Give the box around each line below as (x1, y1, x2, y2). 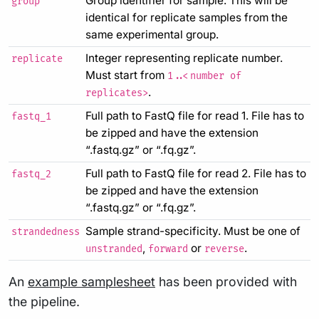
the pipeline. (9, 293, 80, 309)
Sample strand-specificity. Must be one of (85, 224, 300, 238)
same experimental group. (85, 27, 219, 41)
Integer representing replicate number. (85, 51, 283, 65)
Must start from (85, 68, 167, 82)
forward (148, 243, 188, 255)
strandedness (11, 226, 80, 238)
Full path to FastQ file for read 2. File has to (85, 166, 306, 180)
